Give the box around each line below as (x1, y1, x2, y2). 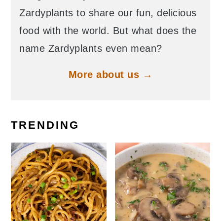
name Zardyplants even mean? (19, 42, 162, 54)
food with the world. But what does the (19, 25, 197, 36)
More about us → (68, 69, 153, 80)
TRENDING (11, 118, 80, 131)
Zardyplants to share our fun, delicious (19, 7, 197, 18)
